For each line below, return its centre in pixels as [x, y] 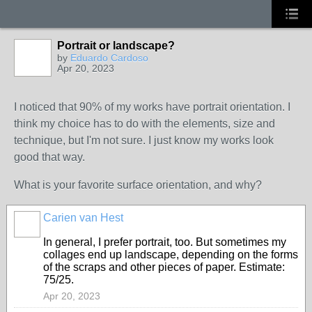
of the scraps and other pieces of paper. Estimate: [164, 267]
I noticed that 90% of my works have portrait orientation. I [152, 107]
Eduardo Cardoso [109, 58]
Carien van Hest [83, 218]
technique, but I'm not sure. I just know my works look [144, 140]
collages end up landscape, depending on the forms [171, 255]
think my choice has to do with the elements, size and [145, 124]
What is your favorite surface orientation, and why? [138, 185]
